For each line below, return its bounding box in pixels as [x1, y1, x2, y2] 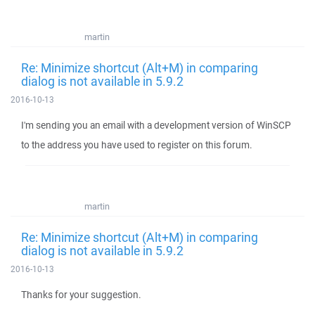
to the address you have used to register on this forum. [21, 139, 252, 151]
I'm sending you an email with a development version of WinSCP [21, 119, 291, 131]
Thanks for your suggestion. [21, 288, 141, 301]
